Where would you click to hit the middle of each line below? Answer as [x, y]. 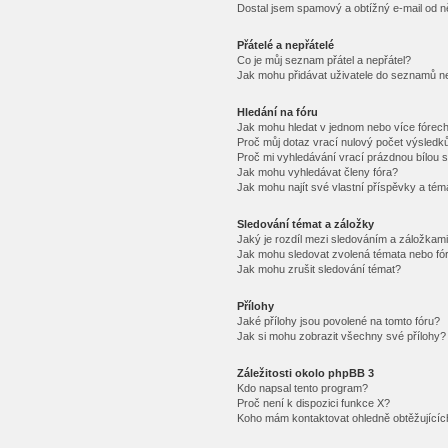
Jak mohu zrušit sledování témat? [318, 269]
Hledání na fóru [277, 112]
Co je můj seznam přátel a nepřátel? [323, 60]
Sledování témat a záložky [305, 224]
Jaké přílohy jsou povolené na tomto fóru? [338, 321]
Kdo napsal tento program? [302, 388]
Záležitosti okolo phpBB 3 [305, 373]
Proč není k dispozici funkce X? [313, 403]
